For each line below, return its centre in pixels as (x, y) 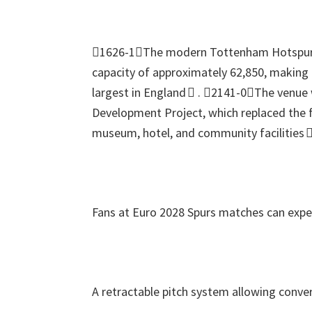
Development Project (147, 112)
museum (115, 133)
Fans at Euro (124, 212)
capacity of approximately (159, 72)
